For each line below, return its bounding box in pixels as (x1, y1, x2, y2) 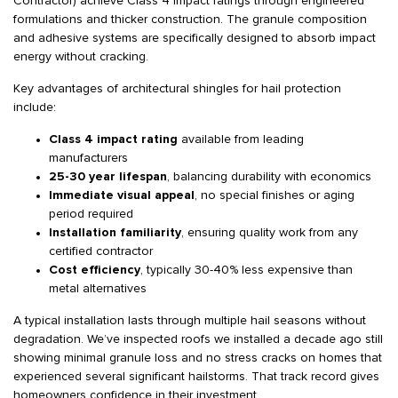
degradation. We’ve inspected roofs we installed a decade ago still (13, 333, 383, 346)
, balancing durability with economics (167, 171, 371, 183)
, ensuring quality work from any (181, 227, 358, 239)
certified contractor (49, 245, 153, 258)
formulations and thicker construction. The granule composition (13, 13, 367, 26)
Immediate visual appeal (49, 189, 195, 202)
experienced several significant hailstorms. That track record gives (13, 370, 379, 383)
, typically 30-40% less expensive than (140, 264, 353, 276)
